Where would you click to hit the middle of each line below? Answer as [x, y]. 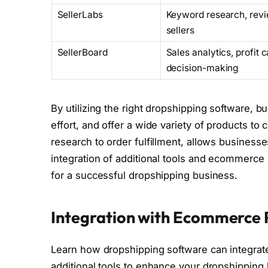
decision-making [202, 68]
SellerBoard [82, 52]
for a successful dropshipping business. [144, 175]
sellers [180, 30]
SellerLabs [80, 14]
